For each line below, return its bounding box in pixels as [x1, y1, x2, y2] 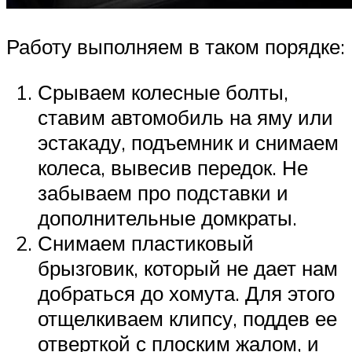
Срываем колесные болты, [38, 79, 288, 104]
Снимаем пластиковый [38, 229, 254, 255]
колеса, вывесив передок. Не [38, 154, 308, 180]
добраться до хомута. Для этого [38, 280, 335, 306]
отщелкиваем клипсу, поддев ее [38, 305, 337, 331]
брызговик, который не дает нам [38, 255, 338, 280]
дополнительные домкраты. [38, 204, 297, 230]
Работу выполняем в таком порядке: [6, 34, 345, 60]
